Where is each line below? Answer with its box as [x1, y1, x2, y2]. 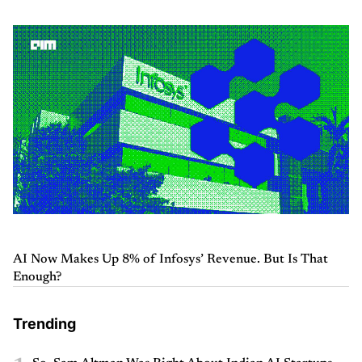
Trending [13, 315, 76, 333]
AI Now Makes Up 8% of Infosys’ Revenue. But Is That [13, 253, 328, 267]
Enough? [13, 271, 61, 284]
